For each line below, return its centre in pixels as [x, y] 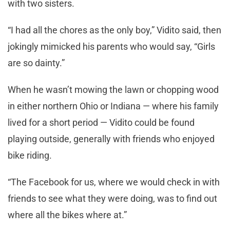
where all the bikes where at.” [67, 215]
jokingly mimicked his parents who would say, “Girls [111, 46]
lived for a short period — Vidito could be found [101, 122]
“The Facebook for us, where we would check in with [114, 182]
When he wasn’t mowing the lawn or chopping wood [113, 89]
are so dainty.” [36, 63]
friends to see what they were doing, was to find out [112, 198]
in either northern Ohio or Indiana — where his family [113, 106]
